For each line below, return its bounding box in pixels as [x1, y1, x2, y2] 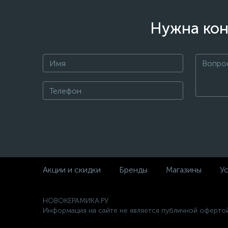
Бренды [119, 165, 148, 175]
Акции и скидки [43, 165, 101, 175]
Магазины [166, 165, 202, 175]
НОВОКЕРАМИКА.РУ [43, 196, 108, 206]
